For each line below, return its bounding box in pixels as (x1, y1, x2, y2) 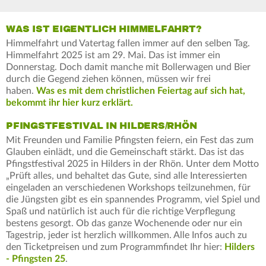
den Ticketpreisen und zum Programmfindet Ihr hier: (6, 242, 224, 252)
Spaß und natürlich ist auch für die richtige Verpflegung (6, 206, 235, 216)
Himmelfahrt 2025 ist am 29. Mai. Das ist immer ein (6, 50, 220, 60)
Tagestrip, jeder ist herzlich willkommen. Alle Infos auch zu (6, 230, 247, 240)
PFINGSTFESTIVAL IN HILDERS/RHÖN (6, 119, 197, 132)
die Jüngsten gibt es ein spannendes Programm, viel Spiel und (6, 194, 260, 204)
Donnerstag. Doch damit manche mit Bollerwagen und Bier (6, 62, 251, 72)
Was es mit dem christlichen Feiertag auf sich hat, (36, 85, 245, 96)
